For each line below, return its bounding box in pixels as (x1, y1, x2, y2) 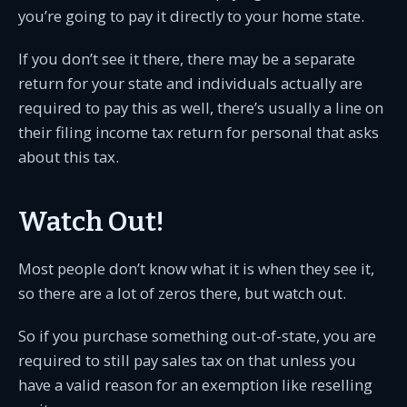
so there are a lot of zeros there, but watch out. (18, 283, 346, 303)
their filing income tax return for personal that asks (18, 122, 379, 143)
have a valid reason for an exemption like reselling (18, 374, 372, 395)
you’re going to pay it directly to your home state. (18, 5, 364, 26)
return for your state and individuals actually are (18, 73, 362, 94)
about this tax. (18, 146, 119, 167)
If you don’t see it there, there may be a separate (18, 48, 355, 69)
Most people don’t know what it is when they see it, (18, 258, 374, 279)
